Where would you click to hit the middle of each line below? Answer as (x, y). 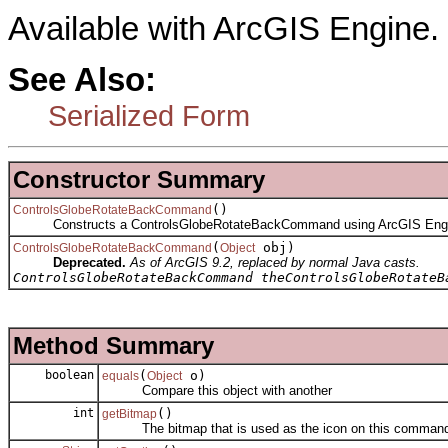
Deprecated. (89, 263)
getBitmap (129, 414)
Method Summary (113, 346)
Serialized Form (149, 115)
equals (120, 376)
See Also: (82, 79)
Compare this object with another (217, 391)
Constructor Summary (139, 180)
